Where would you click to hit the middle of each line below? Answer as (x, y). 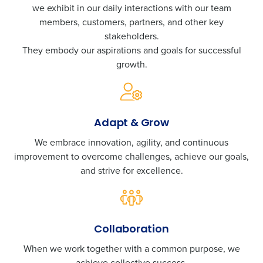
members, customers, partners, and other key (131, 22)
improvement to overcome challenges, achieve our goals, (131, 156)
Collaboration (131, 230)
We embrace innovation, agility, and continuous (131, 142)
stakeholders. (131, 36)
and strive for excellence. (131, 170)
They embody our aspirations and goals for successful (131, 50)
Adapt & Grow (131, 123)
